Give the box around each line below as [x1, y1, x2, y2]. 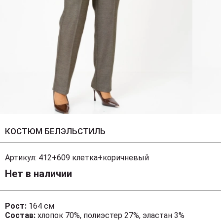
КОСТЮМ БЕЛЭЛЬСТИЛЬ [5, 126, 106, 136]
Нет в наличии [5, 168, 72, 180]
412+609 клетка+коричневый [38, 153, 149, 162]
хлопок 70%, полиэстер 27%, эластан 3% [37, 211, 184, 220]
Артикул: [5, 153, 37, 162]
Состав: [5, 211, 37, 220]
